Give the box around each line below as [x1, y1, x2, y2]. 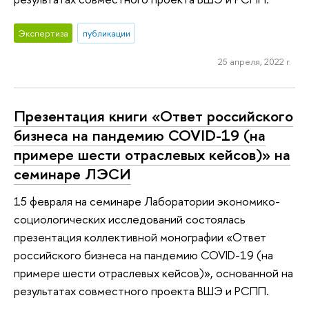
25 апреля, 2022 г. [217, 54, 291, 68]
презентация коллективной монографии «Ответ [14, 229, 266, 246]
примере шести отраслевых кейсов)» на [14, 143, 290, 165]
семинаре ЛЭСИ [14, 163, 131, 184]
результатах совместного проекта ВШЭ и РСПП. [14, 283, 269, 299]
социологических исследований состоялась [14, 211, 246, 228]
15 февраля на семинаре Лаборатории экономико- [14, 193, 280, 210]
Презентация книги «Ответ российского [14, 105, 293, 126]
